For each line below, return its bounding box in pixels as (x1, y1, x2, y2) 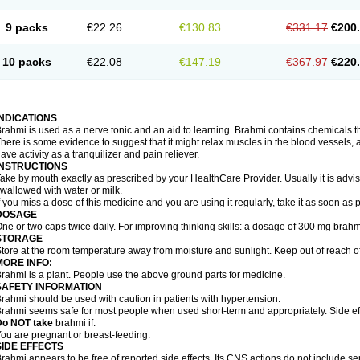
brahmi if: (53, 317, 96, 329)
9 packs (6, 21, 48, 34)
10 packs (2, 55, 51, 68)
